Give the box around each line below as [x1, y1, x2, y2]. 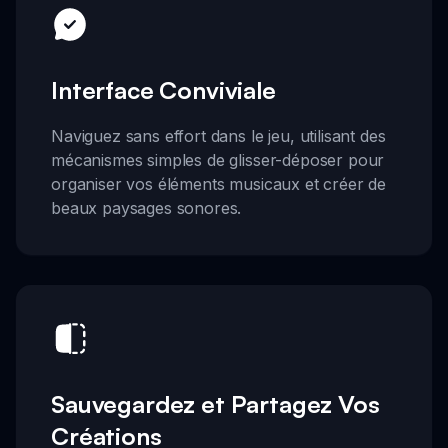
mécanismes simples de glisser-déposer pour [51, 149, 385, 170]
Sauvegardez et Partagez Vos [51, 388, 380, 419]
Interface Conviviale [51, 74, 276, 105]
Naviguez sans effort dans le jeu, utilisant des [51, 125, 386, 146]
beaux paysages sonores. [51, 197, 242, 218]
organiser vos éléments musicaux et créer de [51, 173, 387, 194]
